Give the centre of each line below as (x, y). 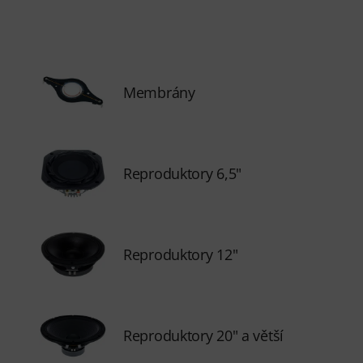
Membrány (159, 92)
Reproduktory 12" (181, 254)
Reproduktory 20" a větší (204, 335)
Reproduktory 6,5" (183, 173)
